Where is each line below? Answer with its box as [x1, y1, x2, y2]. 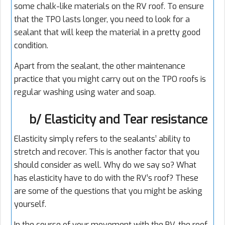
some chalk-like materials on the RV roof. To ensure [14, 1, 204, 12]
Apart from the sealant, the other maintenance [14, 61, 185, 72]
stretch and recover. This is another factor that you [14, 147, 199, 158]
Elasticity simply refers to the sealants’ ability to [14, 134, 190, 145]
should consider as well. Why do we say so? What [14, 160, 196, 171]
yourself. [14, 199, 46, 210]
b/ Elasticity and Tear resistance [29, 111, 207, 128]
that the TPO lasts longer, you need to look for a [14, 14, 190, 25]
